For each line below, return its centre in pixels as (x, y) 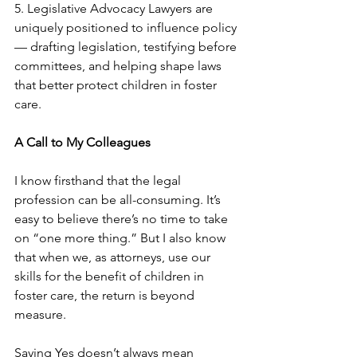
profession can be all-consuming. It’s (119, 200)
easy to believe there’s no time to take (123, 219)
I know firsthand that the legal (99, 181)
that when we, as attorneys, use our (114, 257)
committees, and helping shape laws (120, 66)
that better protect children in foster (117, 85)
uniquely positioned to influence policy (127, 28)
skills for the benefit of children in (111, 277)
